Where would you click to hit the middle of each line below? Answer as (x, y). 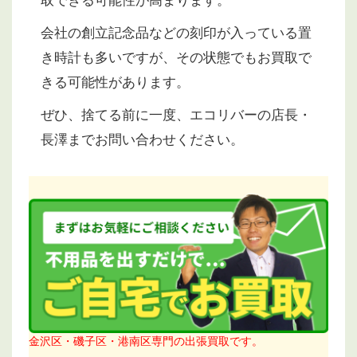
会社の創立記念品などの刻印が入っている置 (176, 33)
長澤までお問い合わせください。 (142, 139)
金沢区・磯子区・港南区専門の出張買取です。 (146, 341)
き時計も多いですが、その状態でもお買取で (176, 57)
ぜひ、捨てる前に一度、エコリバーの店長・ (176, 115)
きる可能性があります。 (115, 82)
